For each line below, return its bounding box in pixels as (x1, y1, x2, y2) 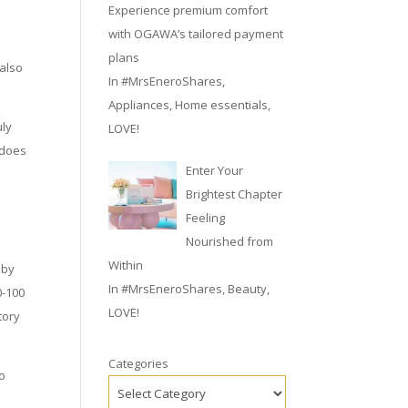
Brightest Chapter (185, 185, 282, 202)
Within (108, 256, 144, 273)
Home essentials (175, 97, 269, 113)
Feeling (185, 209, 225, 226)
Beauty (228, 280, 268, 297)
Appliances (108, 97, 170, 113)
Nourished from (185, 232, 273, 250)
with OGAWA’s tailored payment (108, 25, 284, 42)
